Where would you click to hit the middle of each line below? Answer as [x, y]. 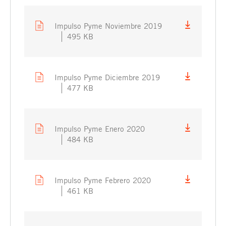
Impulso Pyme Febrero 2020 [102, 180]
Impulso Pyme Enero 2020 [99, 128]
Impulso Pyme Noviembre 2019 [108, 25]
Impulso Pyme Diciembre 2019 [107, 77]
